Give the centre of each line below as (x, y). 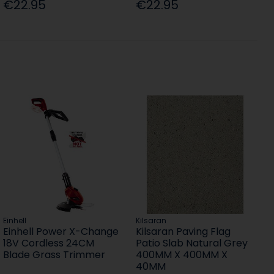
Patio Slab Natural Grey (191, 243)
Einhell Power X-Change (61, 232)
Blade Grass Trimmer (54, 255)
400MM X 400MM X (181, 255)
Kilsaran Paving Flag (183, 232)
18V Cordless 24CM (48, 243)
